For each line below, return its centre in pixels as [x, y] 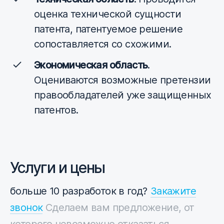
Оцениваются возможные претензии [122, 80]
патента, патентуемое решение [108, 29]
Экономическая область [91, 65]
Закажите [173, 191]
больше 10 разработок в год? [79, 191]
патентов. [56, 110]
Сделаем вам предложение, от [118, 208]
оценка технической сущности [108, 14]
